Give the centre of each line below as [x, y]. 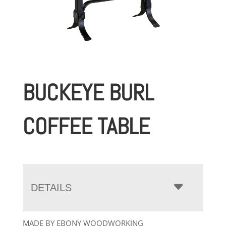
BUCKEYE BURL [88, 92]
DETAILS [51, 187]
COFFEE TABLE [86, 126]
